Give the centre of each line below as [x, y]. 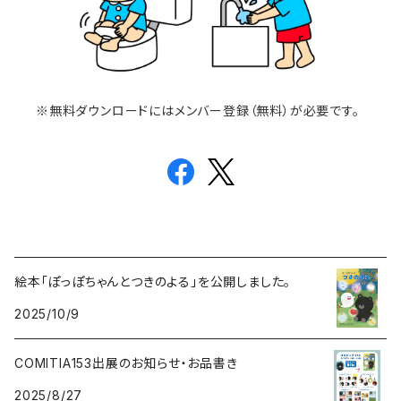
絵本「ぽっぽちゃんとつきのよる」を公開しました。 [153, 281]
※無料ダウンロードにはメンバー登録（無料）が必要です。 [198, 110]
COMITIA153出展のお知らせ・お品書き [126, 363]
